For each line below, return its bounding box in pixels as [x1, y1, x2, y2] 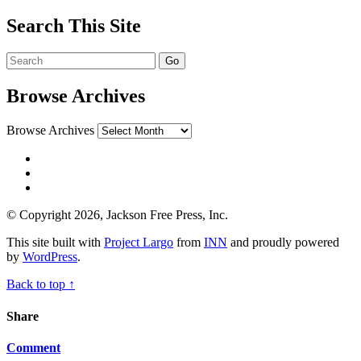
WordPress [23, 250, 77, 264]
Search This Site [6, 15, 141, 36]
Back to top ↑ [6, 277, 75, 292]
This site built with [6, 235, 104, 250]
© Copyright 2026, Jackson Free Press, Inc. [6, 208, 228, 222]
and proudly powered [227, 235, 339, 250]
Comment [6, 340, 60, 355]
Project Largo [104, 235, 173, 250]
